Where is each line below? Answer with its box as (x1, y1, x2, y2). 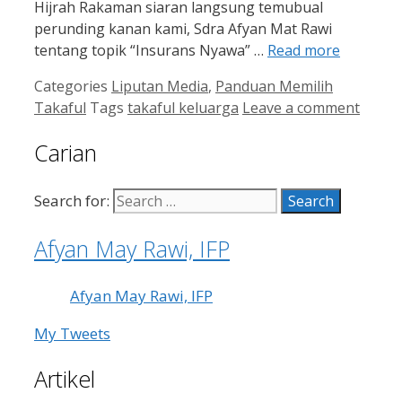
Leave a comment (242, 97, 360, 118)
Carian (34, 137, 97, 169)
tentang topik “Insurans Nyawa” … (34, 39, 267, 60)
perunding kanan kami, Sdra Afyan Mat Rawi (34, 18, 332, 39)
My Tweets (34, 322, 110, 344)
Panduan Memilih (215, 75, 333, 96)
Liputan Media (111, 75, 208, 96)
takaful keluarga (127, 97, 239, 118)
